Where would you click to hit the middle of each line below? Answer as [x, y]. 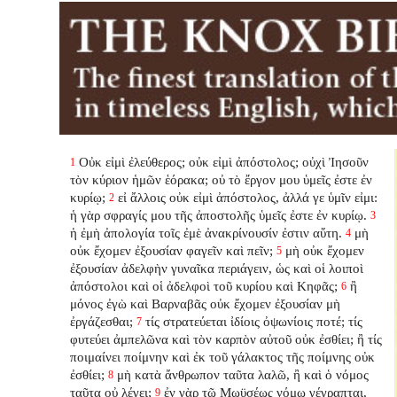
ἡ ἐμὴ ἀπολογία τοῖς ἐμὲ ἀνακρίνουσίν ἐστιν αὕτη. [206, 232]
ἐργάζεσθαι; [102, 321]
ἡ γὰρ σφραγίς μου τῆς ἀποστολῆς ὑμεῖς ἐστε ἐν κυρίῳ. [219, 214]
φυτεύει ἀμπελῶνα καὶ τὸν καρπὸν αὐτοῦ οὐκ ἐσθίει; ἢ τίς [226, 339]
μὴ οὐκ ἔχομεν [325, 250]
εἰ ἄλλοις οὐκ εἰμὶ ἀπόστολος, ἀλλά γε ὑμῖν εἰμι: [248, 197]
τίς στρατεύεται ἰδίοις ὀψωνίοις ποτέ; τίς [254, 321]
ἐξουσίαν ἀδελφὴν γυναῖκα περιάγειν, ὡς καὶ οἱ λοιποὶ [217, 268]
